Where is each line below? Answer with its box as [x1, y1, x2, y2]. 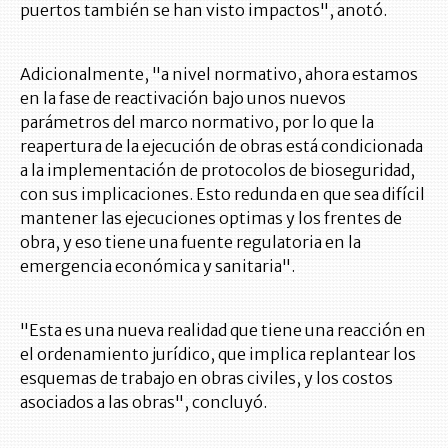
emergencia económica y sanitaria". [20, 256, 295, 277]
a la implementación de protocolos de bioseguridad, [20, 160, 415, 181]
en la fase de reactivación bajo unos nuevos [20, 88, 346, 109]
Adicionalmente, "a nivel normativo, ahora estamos [20, 64, 418, 85]
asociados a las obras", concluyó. [20, 392, 267, 413]
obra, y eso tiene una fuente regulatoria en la [20, 232, 361, 253]
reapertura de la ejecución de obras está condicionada [20, 136, 423, 157]
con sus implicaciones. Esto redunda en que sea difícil [20, 184, 425, 205]
